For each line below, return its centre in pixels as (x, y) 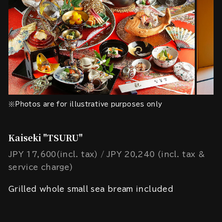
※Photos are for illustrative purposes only (85, 105)
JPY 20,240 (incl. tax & (156, 154)
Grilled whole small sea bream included (91, 189)
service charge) (41, 167)
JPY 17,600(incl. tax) (53, 154)
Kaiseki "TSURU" (46, 137)
